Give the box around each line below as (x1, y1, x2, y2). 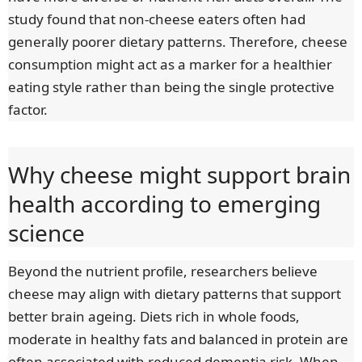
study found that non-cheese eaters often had (8, 10, 305, 29)
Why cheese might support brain (8, 159, 351, 191)
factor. (8, 100, 48, 120)
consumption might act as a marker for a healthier (8, 55, 332, 74)
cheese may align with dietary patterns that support (8, 284, 341, 304)
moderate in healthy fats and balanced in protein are (8, 330, 348, 349)
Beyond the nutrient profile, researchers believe (8, 262, 318, 281)
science (8, 217, 85, 249)
